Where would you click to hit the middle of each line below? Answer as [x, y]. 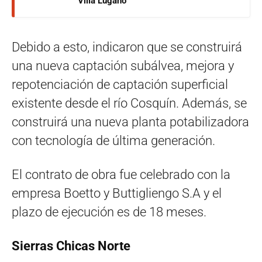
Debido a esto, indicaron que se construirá [127, 47]
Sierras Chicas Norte [71, 246]
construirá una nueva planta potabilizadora [130, 122]
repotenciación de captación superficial [120, 85]
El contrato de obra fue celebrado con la [121, 175]
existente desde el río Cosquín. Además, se [129, 104]
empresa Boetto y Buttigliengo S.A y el [117, 194]
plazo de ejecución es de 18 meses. [109, 212]
